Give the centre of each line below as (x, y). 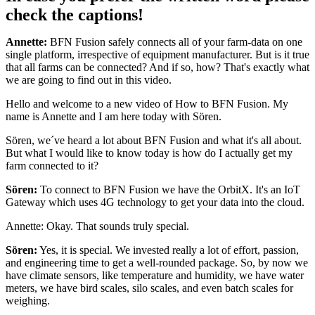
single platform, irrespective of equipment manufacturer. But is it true (157, 54)
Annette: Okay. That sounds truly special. (97, 226)
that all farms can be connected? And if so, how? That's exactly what (157, 67)
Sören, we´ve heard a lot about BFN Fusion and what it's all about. (154, 140)
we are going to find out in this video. (89, 79)
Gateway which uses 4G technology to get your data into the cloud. (155, 202)
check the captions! (75, 14)
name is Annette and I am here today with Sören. (114, 116)
